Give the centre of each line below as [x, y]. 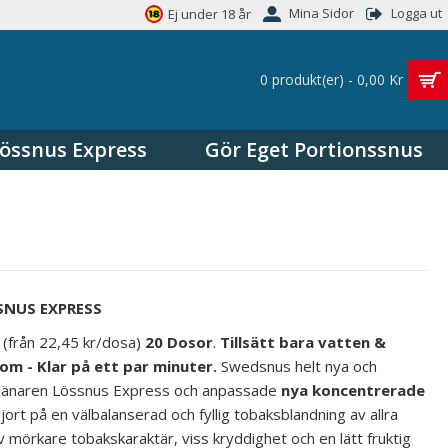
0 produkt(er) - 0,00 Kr [331, 79]
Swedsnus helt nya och [297, 366]
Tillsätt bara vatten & [303, 342]
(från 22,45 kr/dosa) [74, 342]
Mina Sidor [321, 13]
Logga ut [416, 13]
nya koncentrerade [353, 390]
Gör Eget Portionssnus [314, 149]
